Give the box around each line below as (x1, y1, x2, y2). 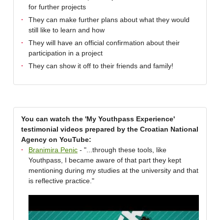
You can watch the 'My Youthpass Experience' (21, 115, 175, 123)
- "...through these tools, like (78, 146, 166, 154)
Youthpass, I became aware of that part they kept (28, 156, 181, 165)
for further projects (28, 3, 86, 11)
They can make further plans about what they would (28, 16, 190, 24)
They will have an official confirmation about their (28, 39, 180, 47)
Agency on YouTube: (21, 136, 91, 144)
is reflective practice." (28, 177, 94, 185)
